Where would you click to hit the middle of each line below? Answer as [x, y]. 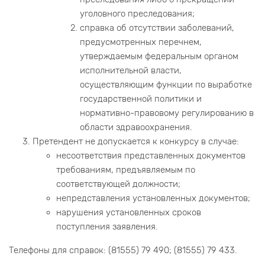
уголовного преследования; [137, 14]
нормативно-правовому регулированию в [167, 113]
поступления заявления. [107, 227]
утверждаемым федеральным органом [159, 56]
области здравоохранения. [136, 127]
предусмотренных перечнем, [141, 42]
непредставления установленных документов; [153, 198]
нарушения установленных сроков [129, 213]
